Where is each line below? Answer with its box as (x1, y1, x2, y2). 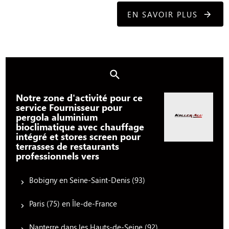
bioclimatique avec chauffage (16, 120, 145, 133)
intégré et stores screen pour (16, 130, 141, 143)
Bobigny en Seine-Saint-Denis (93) (29, 175, 146, 186)
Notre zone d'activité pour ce (16, 91, 143, 104)
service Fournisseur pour (16, 101, 123, 114)
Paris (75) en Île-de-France (29, 198, 118, 209)
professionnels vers (16, 149, 100, 163)
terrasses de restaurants (16, 140, 120, 153)
